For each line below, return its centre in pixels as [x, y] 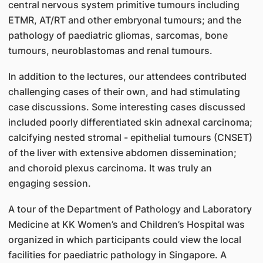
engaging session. [49, 183]
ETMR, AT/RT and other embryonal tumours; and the [124, 20]
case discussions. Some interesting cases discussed [127, 107]
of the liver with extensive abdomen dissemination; [122, 153]
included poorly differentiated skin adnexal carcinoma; [130, 122]
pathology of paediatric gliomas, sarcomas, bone [118, 35]
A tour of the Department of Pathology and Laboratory [130, 209]
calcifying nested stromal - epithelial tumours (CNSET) [130, 137]
